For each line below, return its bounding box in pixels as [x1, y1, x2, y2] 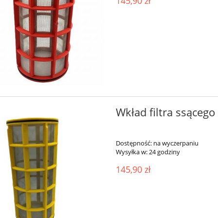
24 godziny [148, 147, 180, 157]
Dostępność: [115, 139, 152, 148]
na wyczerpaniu [153, 139, 199, 148]
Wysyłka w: [115, 147, 147, 157]
